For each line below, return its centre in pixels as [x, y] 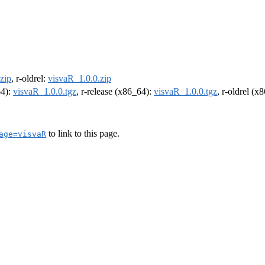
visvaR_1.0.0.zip [80, 79]
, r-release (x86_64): [115, 92]
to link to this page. [83, 133]
